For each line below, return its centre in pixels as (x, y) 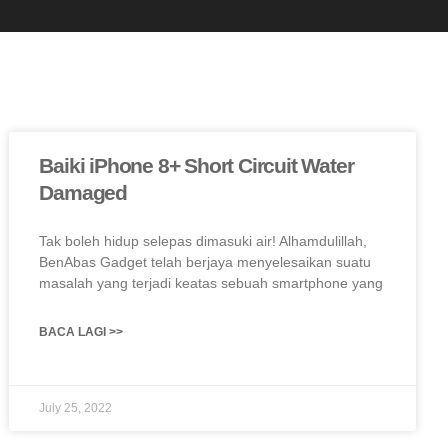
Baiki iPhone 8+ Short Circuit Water (196, 166)
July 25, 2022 (76, 408)
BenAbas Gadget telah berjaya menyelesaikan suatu (205, 262)
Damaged (83, 193)
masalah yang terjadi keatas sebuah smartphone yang (211, 283)
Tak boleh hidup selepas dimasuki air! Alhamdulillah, (203, 241)
